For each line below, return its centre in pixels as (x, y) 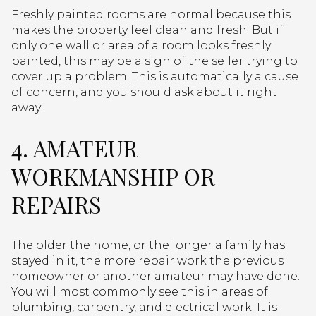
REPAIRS (56, 205)
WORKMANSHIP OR (113, 176)
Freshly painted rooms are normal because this (151, 14)
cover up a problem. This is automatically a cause (155, 76)
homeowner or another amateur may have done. (156, 276)
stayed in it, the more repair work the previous (147, 261)
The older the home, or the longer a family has (148, 245)
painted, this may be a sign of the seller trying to (154, 61)
